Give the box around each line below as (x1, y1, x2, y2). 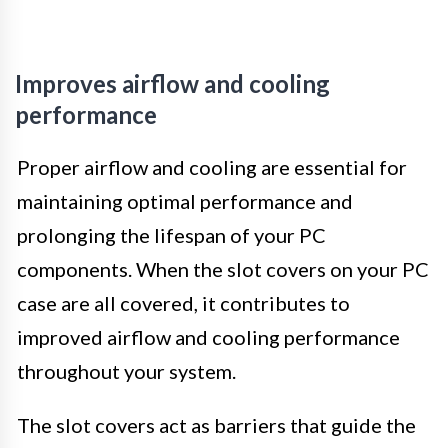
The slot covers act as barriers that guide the (17, 413, 416, 438)
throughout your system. (17, 359, 236, 384)
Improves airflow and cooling (15, 69, 330, 99)
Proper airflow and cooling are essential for (17, 155, 407, 180)
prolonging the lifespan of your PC (17, 223, 326, 248)
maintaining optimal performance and (17, 189, 353, 214)
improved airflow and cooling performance (17, 325, 400, 350)
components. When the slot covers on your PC (17, 257, 429, 282)
